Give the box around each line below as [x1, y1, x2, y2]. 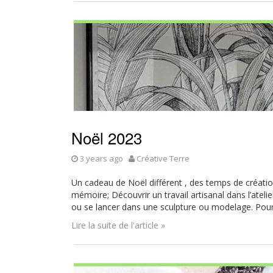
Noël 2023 [71, 126, 142, 149]
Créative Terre [136, 153, 190, 164]
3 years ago [80, 153, 123, 164]
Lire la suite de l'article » [71, 219, 165, 231]
